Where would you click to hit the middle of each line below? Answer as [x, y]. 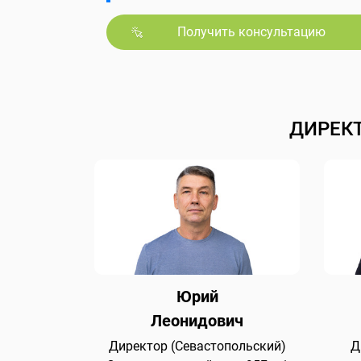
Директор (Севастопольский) [197, 346]
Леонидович [197, 321]
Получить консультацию [251, 32]
